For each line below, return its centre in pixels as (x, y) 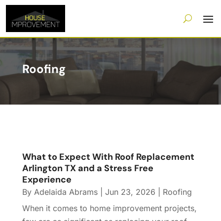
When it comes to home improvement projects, (109, 208)
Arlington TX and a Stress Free (88, 168)
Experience (47, 180)
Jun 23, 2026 (130, 192)
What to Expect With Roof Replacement (108, 157)
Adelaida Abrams (66, 192)
